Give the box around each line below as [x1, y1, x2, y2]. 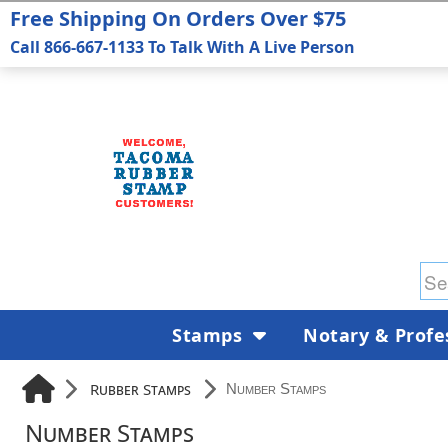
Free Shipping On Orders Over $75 [10, 5, 346, 32]
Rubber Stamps [90, 378, 191, 399]
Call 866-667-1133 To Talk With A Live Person [10, 36, 355, 58]
